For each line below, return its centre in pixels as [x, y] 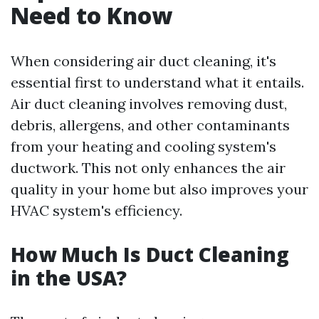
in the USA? [69, 278]
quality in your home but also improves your [159, 189]
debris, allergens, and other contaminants [150, 125]
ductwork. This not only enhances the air [148, 168]
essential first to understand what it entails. [157, 82]
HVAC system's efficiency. [96, 210]
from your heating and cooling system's [143, 146]
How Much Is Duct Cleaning [150, 254]
